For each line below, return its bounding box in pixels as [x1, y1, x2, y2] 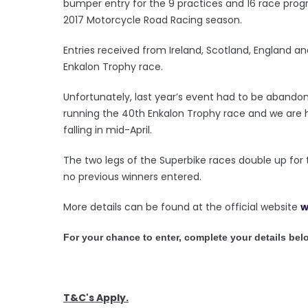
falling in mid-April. [63, 122, 152, 137]
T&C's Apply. [63, 290, 129, 305]
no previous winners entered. [63, 169, 204, 184]
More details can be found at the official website [63, 199, 300, 214]
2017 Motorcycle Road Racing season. [63, 12, 242, 27]
